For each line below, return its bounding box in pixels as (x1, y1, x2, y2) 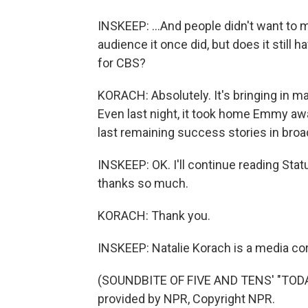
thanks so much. (98, 176, 188, 190)
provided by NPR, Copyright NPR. (98, 291, 275, 306)
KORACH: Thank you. (98, 208, 210, 223)
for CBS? (98, 56, 146, 70)
